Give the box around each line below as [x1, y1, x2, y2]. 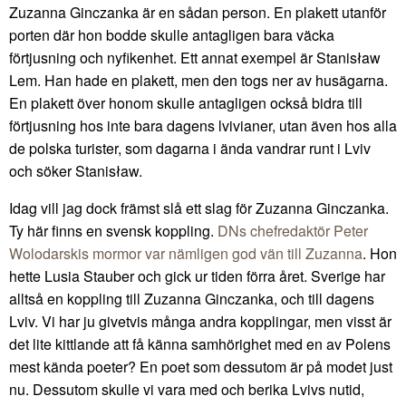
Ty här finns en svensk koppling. [9, 219, 217, 241]
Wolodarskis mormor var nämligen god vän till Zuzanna [9, 242, 362, 264]
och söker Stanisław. [9, 159, 142, 181]
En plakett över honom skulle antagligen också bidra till [9, 92, 362, 113]
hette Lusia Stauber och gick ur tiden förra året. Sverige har [9, 265, 385, 286]
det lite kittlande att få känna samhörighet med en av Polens [9, 333, 391, 354]
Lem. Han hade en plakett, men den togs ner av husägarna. [9, 69, 388, 91]
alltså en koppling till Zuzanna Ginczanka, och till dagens [9, 287, 374, 309]
